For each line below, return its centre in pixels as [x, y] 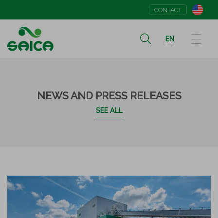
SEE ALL [109, 110]
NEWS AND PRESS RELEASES [109, 96]
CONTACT [168, 10]
